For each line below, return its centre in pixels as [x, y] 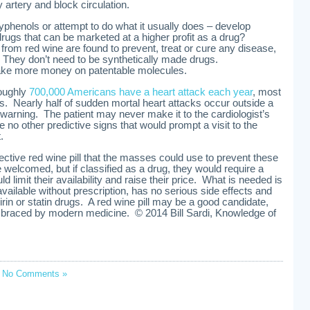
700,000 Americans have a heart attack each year [141, 92]
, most [267, 92]
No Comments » [35, 274]
